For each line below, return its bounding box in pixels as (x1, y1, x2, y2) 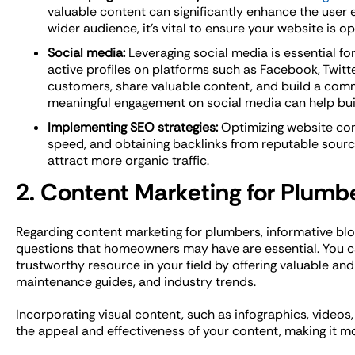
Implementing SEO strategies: (48, 119, 218, 136)
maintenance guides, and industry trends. (16, 273, 256, 290)
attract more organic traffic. (48, 152, 209, 169)
